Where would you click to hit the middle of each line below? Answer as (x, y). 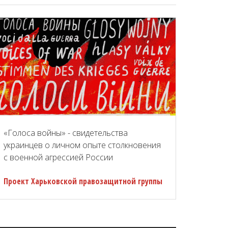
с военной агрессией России (58, 158)
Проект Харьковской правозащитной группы (83, 181)
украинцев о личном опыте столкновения (82, 145)
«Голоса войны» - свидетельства (66, 133)
